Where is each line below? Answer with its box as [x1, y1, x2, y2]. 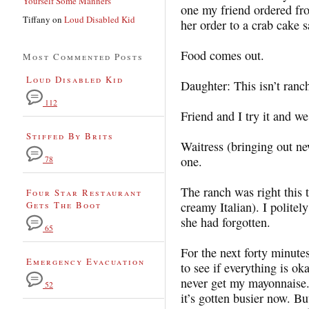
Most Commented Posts [23, 50, 143, 63]
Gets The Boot [26, 198, 101, 211]
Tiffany [23, 12, 50, 26]
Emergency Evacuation [26, 255, 145, 268]
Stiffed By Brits [26, 129, 114, 142]
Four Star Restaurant [26, 186, 142, 199]
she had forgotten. [181, 213, 270, 230]
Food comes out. [181, 46, 264, 63]
